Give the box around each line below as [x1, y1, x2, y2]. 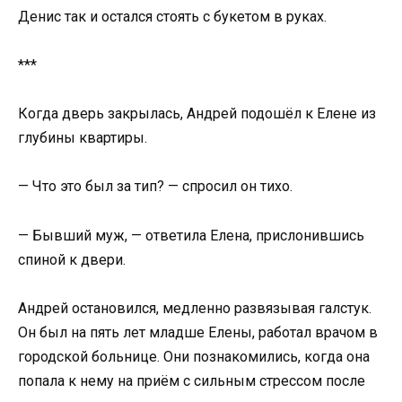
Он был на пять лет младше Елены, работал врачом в [18, 323, 378, 341]
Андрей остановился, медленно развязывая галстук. [18, 299, 371, 317]
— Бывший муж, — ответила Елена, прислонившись [18, 226, 364, 244]
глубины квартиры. [18, 129, 147, 147]
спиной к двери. [18, 250, 126, 268]
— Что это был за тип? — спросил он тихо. [18, 178, 293, 196]
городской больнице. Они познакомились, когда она [18, 347, 370, 365]
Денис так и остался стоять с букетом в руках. [18, 7, 327, 25]
